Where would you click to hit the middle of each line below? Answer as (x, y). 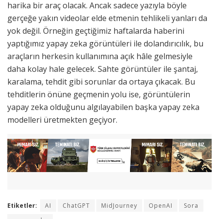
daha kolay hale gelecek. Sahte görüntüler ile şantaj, (103, 69)
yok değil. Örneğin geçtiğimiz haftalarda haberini (96, 31)
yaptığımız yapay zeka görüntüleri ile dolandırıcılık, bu (105, 44)
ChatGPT (76, 206)
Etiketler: (22, 206)
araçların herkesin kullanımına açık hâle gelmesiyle (100, 56)
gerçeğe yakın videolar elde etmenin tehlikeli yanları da (107, 18)
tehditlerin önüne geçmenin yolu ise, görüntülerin (99, 95)
